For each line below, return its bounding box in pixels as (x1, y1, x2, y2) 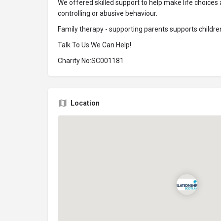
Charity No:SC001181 (58, 57, 124, 65)
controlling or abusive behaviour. (58, 9, 157, 17)
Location (71, 99, 100, 107)
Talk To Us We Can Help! (58, 41, 131, 49)
